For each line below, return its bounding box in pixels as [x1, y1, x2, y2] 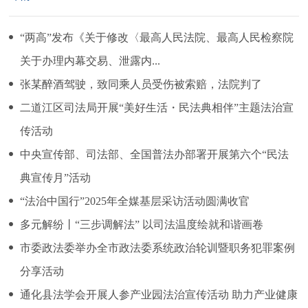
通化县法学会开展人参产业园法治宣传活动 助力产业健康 [20, 288, 298, 300]
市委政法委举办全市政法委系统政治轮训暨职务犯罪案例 [20, 241, 296, 254]
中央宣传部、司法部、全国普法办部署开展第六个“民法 [20, 148, 289, 160]
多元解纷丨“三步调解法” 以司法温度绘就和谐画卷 [20, 218, 264, 230]
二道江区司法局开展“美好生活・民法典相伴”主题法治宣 [20, 101, 294, 113]
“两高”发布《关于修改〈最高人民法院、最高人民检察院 [20, 31, 294, 43]
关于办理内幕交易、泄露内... [20, 54, 161, 67]
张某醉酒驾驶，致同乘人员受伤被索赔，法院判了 [20, 78, 263, 90]
